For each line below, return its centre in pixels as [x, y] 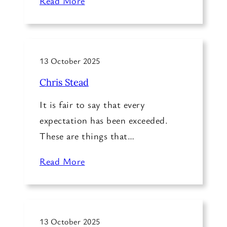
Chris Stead [64, 82]
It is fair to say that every [92, 104]
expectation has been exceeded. [104, 120]
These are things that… [87, 136]
